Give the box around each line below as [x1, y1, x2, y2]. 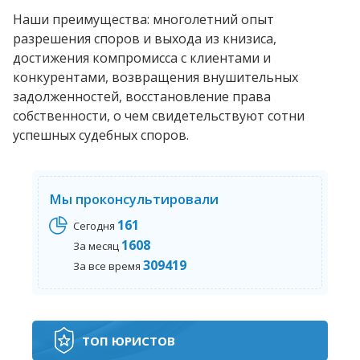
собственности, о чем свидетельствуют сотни [13, 106, 305, 125]
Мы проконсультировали [48, 189, 219, 208]
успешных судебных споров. [13, 125, 189, 144]
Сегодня [72, 218, 117, 233]
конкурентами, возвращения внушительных [13, 67, 298, 86]
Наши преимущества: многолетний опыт [13, 10, 274, 28]
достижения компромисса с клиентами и [13, 48, 271, 67]
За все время [72, 258, 143, 273]
